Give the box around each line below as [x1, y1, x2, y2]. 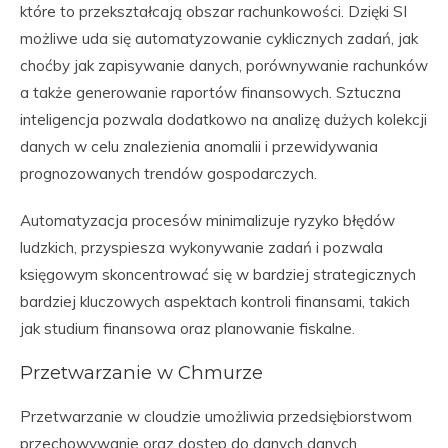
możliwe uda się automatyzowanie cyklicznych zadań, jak [20, 29, 418, 48]
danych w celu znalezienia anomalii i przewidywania [20, 137, 378, 156]
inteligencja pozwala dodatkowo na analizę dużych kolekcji [20, 110, 427, 129]
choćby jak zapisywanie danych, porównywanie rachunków [20, 56, 428, 75]
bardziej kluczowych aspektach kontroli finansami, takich [20, 292, 410, 311]
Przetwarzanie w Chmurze [20, 361, 263, 384]
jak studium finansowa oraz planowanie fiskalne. [20, 319, 355, 338]
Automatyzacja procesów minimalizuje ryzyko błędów [20, 211, 395, 230]
